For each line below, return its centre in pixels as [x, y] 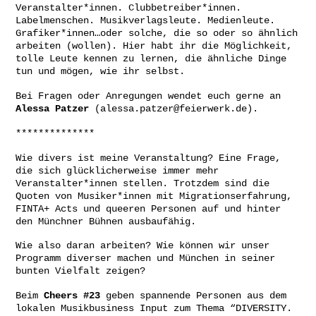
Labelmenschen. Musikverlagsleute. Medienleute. [145, 21]
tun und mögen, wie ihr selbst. [100, 72]
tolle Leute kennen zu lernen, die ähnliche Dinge [151, 59]
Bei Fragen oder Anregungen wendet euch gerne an [148, 96]
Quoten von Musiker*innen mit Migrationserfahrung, [154, 196]
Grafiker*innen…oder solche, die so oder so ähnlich [157, 34]
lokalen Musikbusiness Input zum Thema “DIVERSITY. [154, 309]
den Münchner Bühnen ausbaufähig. [106, 221]
